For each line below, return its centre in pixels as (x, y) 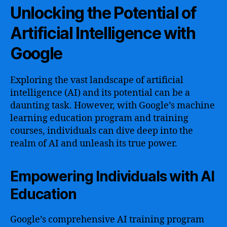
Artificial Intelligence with (103, 33)
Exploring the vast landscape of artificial (97, 80)
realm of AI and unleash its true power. (94, 144)
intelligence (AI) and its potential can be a (100, 93)
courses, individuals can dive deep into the (102, 131)
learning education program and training (99, 118)
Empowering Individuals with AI (112, 176)
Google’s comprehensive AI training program (107, 220)
